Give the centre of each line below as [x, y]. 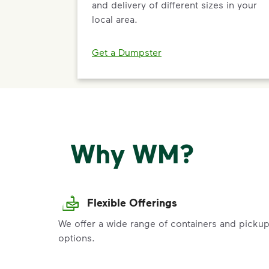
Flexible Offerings [132, 203]
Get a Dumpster [127, 52]
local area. [115, 19]
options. [77, 238]
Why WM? [132, 153]
